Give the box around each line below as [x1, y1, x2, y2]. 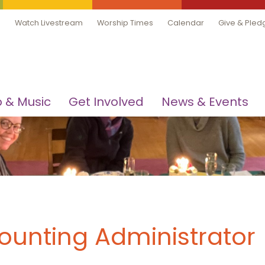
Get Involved [69, 93, 144, 110]
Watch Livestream [15, 18, 83, 28]
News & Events [161, 93, 248, 110]
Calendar [167, 18, 204, 28]
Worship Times [97, 18, 153, 28]
